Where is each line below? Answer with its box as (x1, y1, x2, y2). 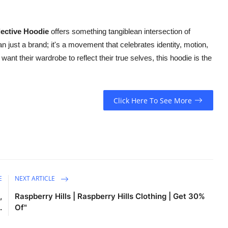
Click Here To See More (113, 95, 192, 105)
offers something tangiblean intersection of (49, 27, 190, 36)
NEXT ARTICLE (15, 174, 57, 183)
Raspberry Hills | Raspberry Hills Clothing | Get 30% (15, 191, 206, 202)
